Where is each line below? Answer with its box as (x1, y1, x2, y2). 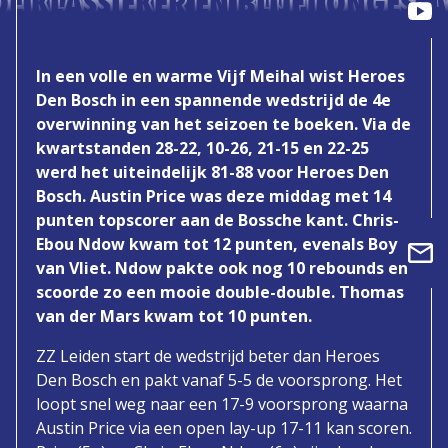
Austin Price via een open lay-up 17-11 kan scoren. (36, 416, 412, 439)
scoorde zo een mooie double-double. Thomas (36, 280, 404, 303)
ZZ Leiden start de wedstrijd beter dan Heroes (36, 344, 380, 367)
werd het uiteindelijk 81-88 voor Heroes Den (36, 160, 389, 183)
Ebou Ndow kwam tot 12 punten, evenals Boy (36, 232, 397, 255)
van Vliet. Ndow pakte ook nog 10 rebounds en (36, 256, 408, 279)
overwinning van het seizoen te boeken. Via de (36, 112, 411, 135)
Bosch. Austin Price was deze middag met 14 (36, 184, 391, 207)
